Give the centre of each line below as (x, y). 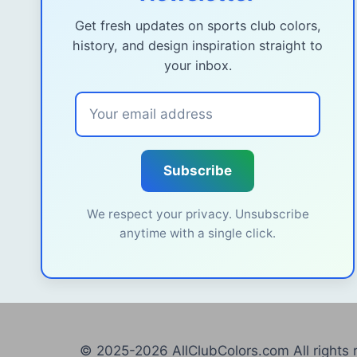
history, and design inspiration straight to (198, 45)
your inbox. (198, 65)
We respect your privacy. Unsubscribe (198, 214)
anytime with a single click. (198, 233)
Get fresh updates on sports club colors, (198, 25)
